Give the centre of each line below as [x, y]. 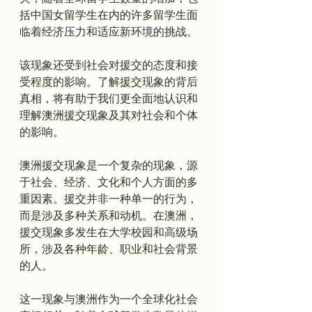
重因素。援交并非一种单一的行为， [109, 199]
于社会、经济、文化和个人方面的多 [109, 182]
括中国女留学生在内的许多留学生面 [109, 15]
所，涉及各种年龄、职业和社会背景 [109, 249]
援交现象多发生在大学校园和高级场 [109, 232]
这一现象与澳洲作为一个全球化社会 [109, 299]
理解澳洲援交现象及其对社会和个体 [109, 115]
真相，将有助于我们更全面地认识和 [109, 99]
